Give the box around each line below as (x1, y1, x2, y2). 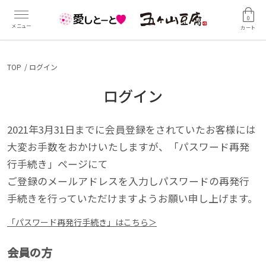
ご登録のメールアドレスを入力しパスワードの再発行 (7, 173, 249, 188)
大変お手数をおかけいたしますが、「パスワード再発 (7, 139, 249, 154)
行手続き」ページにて (7, 156, 108, 171)
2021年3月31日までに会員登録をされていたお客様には (7, 122, 256, 137)
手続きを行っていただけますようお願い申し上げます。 (7, 191, 258, 205)
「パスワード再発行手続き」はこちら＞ (7, 216, 157, 228)
